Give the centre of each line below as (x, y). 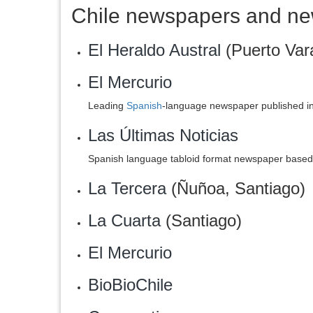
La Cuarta (124, 220)
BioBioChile (130, 285)
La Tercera (127, 188)
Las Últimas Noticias (163, 135)
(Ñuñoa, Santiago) (236, 188)
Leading (107, 105)
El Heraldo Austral (154, 50)
